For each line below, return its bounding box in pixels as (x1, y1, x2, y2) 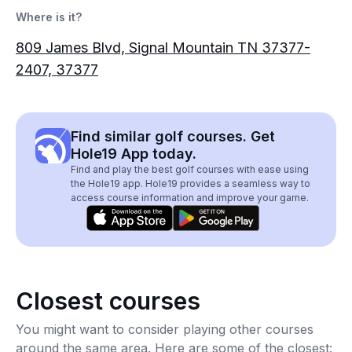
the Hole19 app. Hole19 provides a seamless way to (71, 178, 310, 189)
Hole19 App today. (71, 145, 196, 162)
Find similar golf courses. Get (71, 128, 275, 145)
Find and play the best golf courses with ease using (71, 163, 309, 175)
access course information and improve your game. (71, 192, 309, 203)
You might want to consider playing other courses (16, 321, 313, 337)
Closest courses (16, 287, 200, 315)
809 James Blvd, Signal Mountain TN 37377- (16, 39, 310, 56)
